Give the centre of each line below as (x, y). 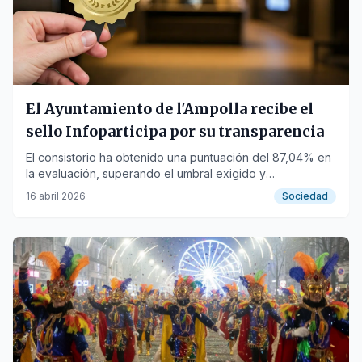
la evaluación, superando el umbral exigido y (146, 173)
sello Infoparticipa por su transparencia (175, 131)
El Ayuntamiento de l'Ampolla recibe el (170, 109)
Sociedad (305, 196)
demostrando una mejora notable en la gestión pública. (173, 189)
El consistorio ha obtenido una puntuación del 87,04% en (179, 157)
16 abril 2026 (56, 196)
